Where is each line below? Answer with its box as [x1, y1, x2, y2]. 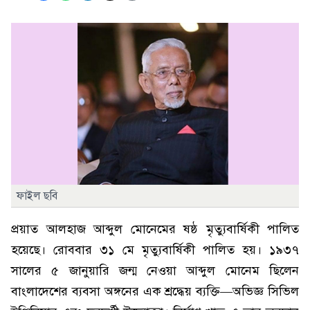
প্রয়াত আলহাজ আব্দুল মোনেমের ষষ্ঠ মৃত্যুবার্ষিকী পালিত [11, 221, 299, 237]
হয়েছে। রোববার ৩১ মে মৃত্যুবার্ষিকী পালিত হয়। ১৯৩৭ [11, 242, 299, 257]
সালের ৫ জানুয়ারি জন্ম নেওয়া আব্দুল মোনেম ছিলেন [11, 263, 299, 278]
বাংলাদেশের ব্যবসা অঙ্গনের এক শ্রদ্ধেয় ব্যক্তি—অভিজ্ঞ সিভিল [11, 284, 299, 299]
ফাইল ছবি [17, 189, 57, 203]
